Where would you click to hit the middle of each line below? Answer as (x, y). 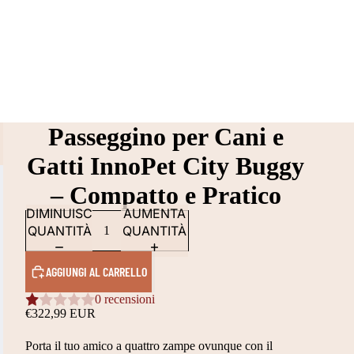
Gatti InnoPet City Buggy (166, 166)
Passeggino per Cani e (166, 137)
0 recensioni (124, 299)
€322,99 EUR (60, 313)
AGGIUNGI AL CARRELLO (96, 271)
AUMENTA (155, 213)
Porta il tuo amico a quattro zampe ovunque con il (149, 345)
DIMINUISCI (60, 213)
